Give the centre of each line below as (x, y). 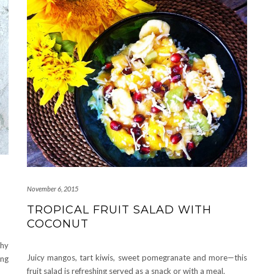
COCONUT (58, 224)
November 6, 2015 (53, 188)
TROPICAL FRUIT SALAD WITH (119, 209)
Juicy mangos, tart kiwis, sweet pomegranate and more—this (137, 257)
